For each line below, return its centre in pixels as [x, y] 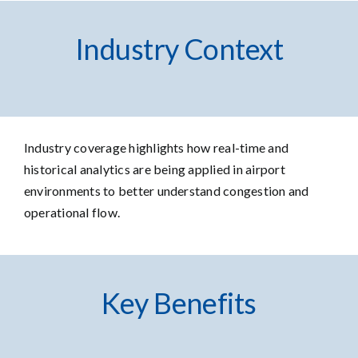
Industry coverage [75, 147]
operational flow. [72, 212]
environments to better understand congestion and [166, 190]
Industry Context [179, 49]
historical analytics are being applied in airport [154, 169]
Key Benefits [179, 302]
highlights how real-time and [208, 147]
